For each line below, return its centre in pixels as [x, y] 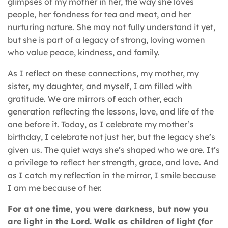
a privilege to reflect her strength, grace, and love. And [113, 162]
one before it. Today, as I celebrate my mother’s [101, 124]
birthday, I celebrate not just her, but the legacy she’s [111, 137]
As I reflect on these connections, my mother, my [103, 73]
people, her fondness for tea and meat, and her [99, 14]
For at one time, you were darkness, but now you [108, 208]
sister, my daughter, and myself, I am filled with [100, 86]
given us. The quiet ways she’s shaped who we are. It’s [114, 149]
